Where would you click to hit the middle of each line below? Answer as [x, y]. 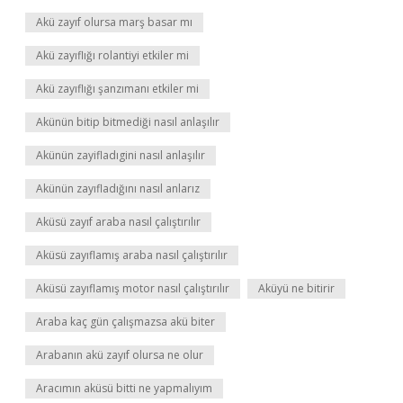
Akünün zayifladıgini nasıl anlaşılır [121, 155]
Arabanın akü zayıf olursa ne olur [120, 355]
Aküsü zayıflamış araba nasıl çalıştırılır [132, 255]
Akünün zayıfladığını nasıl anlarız [118, 188]
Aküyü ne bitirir [296, 288]
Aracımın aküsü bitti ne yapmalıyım [124, 388]
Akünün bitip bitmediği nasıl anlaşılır [128, 122]
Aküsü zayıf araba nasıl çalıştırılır [118, 222]
